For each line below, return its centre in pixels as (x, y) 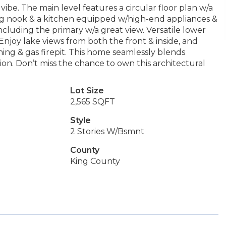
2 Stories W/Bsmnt (107, 131)
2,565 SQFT (92, 102)
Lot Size (87, 91)
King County (95, 161)
